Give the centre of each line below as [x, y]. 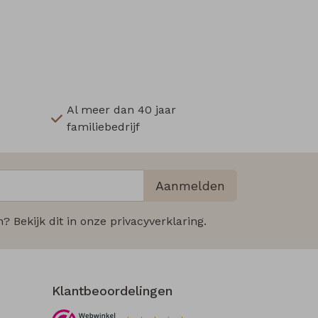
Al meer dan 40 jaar [121, 109]
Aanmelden [190, 185]
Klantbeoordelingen [112, 290]
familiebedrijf [103, 126]
